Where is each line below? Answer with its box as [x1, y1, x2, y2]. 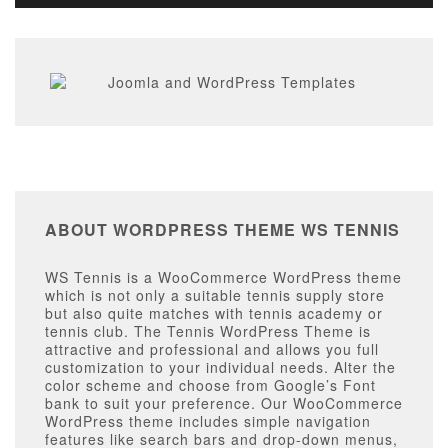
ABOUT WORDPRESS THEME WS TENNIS [45, 218, 400, 242]
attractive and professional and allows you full [45, 339, 379, 360]
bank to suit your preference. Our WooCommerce [45, 393, 403, 414]
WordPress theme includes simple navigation [45, 411, 371, 432]
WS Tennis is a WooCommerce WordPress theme [45, 267, 402, 288]
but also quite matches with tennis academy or [45, 303, 383, 324]
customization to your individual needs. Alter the [45, 357, 396, 378]
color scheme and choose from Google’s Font [45, 375, 376, 396]
